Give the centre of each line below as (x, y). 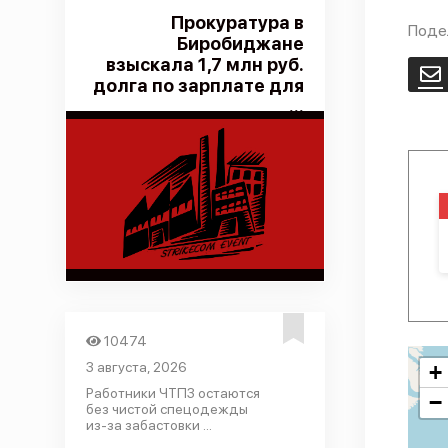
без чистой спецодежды (166, 409)
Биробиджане (240, 43)
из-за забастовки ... (148, 425)
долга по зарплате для (198, 85)
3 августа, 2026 (136, 367)
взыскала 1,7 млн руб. (204, 64)
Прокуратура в (237, 22)
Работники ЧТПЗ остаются (172, 393)
